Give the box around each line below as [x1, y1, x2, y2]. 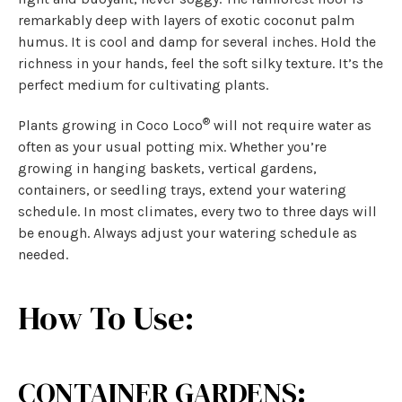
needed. [18, 245, 68, 263]
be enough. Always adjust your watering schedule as [18, 223, 357, 241]
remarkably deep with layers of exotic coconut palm [18, 11, 354, 29]
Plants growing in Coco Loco [18, 116, 203, 134]
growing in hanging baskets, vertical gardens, [18, 159, 317, 177]
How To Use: [18, 295, 194, 340]
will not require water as [214, 116, 371, 134]
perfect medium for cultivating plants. [18, 75, 268, 93]
